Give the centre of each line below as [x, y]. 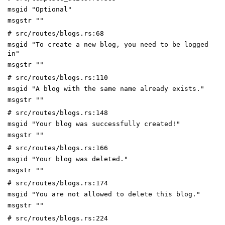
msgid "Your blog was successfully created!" [94, 124]
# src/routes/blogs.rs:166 [58, 148]
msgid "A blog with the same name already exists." [106, 88]
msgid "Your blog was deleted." [68, 159]
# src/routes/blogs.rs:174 [58, 183]
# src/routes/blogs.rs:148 [58, 113]
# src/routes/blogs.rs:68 [56, 33]
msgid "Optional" [40, 9]
